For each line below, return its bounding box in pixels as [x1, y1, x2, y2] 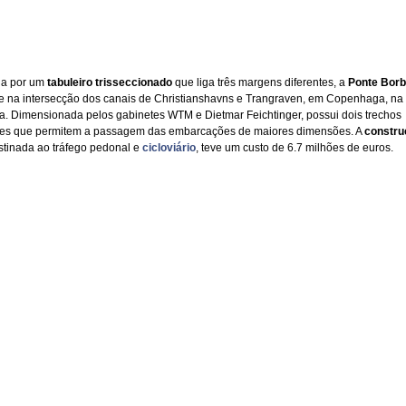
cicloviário [141, 140, 196, 154]
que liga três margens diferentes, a [171, 75, 348, 89]
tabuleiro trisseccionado [46, 75, 172, 89]
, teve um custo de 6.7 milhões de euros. [195, 140, 393, 154]
